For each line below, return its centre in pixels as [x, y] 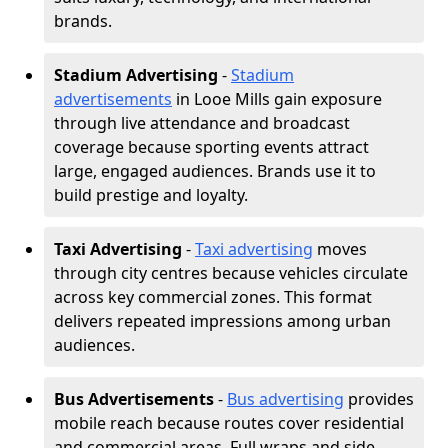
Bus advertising [285, 399]
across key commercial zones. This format [213, 297]
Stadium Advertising [136, 75]
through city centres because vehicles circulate [231, 273]
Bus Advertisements [134, 399]
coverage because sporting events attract [211, 147]
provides [379, 399]
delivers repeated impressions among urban [222, 321]
